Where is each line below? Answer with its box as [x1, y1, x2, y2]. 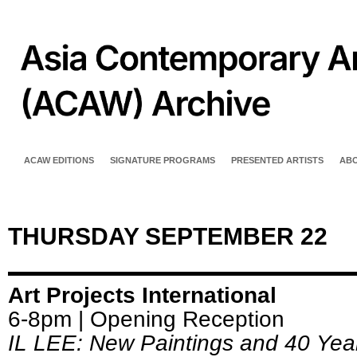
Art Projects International [8, 283, 277, 308]
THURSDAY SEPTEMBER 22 [8, 223, 328, 250]
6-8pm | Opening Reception [8, 307, 284, 332]
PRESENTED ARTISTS [231, 155, 324, 166]
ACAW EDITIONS [24, 155, 94, 166]
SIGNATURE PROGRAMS [110, 155, 215, 166]
